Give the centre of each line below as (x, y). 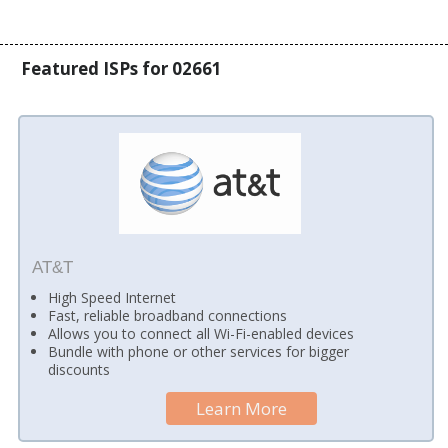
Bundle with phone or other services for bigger (199, 352)
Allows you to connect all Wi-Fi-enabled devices (201, 334)
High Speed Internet (112, 298)
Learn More (242, 409)
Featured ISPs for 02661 (122, 68)
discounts (79, 370)
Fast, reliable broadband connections (168, 316)
